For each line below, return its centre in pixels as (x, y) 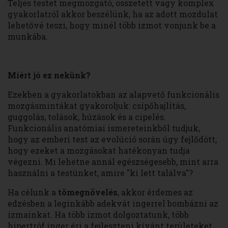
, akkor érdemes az (155, 192)
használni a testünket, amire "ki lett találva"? (100, 173)
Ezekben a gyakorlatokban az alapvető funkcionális (113, 95)
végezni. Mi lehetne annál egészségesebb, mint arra (113, 162)
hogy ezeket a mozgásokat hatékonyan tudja (99, 151)
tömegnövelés (88, 192)
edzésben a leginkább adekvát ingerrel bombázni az (113, 204)
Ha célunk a (33, 192)
